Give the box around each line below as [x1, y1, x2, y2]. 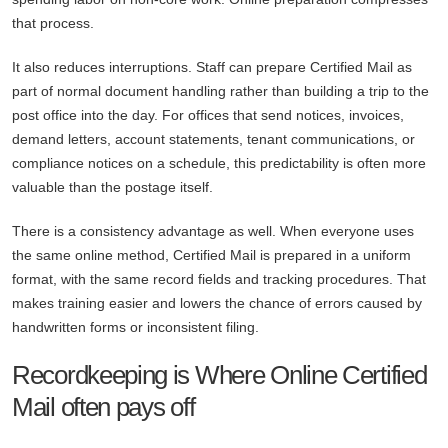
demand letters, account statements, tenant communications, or [12, 131, 415, 148]
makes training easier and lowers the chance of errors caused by [12, 295, 422, 312]
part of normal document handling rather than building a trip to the [12, 83, 429, 100]
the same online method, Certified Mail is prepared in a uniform [12, 247, 411, 264]
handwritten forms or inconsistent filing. [12, 319, 259, 336]
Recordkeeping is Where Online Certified [12, 360, 427, 391]
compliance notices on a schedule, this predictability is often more [12, 155, 426, 172]
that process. [12, 15, 94, 32]
